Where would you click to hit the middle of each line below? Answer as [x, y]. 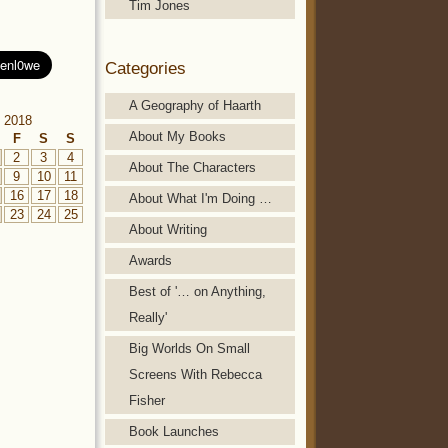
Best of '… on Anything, [197, 291]
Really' [148, 317]
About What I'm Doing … [200, 198]
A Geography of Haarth [195, 105]
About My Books [177, 136]
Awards [150, 260]
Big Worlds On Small [189, 348]
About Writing [168, 229]
